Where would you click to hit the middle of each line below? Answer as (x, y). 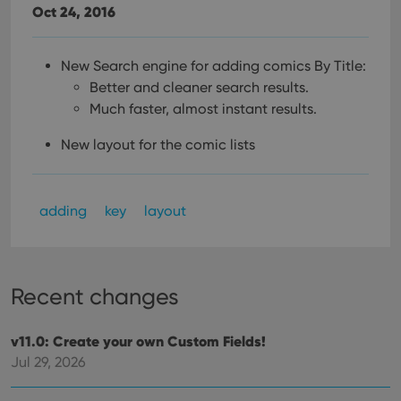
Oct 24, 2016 (74, 12)
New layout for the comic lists (158, 145)
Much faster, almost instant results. (203, 109)
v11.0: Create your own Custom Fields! (138, 341)
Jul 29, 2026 (48, 362)
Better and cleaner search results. (199, 87)
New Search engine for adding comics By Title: (213, 66)
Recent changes (95, 296)
